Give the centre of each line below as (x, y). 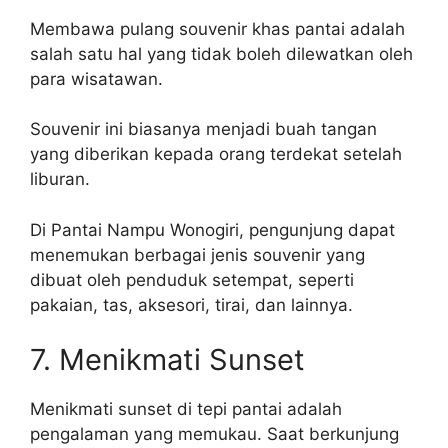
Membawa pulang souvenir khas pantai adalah (217, 28)
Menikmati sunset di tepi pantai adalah (186, 409)
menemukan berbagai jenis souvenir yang (197, 254)
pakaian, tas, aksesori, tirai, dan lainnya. (191, 304)
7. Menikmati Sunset (167, 359)
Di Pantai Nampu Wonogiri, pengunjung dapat (212, 229)
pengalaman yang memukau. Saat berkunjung (214, 434)
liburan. (60, 179)
